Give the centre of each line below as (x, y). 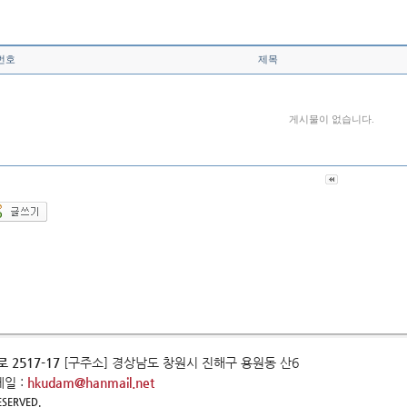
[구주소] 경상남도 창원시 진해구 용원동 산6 (179, 362)
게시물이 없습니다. (332, 119)
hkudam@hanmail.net (91, 382)
